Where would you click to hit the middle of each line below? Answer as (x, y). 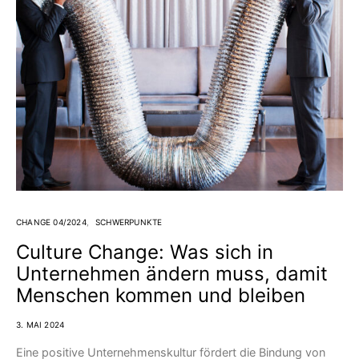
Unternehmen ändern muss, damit (172, 274)
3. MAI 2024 (40, 325)
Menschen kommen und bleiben (161, 296)
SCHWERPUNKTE (129, 222)
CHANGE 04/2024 (51, 222)
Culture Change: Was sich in (145, 252)
